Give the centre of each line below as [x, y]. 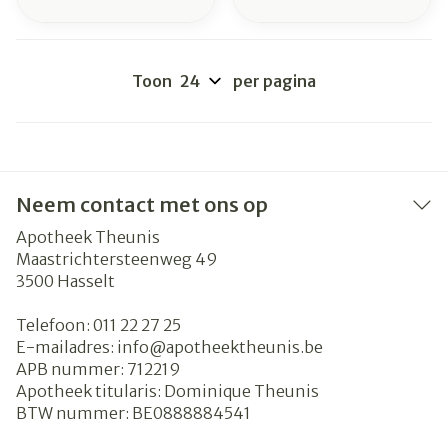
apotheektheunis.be [244, 347]
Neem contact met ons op [142, 204]
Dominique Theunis [241, 391]
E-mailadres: [66, 347]
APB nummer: [71, 369]
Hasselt [86, 281]
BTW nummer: [74, 413]
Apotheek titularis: [90, 391]
